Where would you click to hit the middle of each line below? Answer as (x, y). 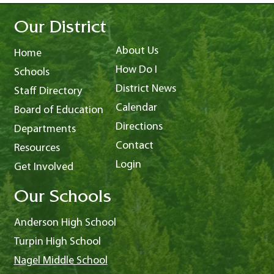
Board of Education (58, 110)
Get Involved (43, 167)
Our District (60, 29)
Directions (139, 127)
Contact (134, 146)
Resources (37, 148)
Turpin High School (57, 242)
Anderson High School (65, 223)
